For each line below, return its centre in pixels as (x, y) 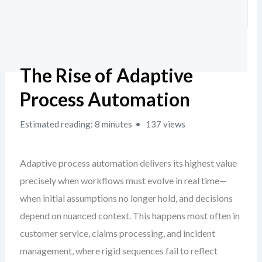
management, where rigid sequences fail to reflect (118, 251)
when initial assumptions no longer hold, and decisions (126, 198)
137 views (164, 124)
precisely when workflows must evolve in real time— (123, 180)
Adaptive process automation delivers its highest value (128, 163)
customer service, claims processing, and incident (117, 233)
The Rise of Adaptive (106, 75)
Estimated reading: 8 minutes (76, 124)
